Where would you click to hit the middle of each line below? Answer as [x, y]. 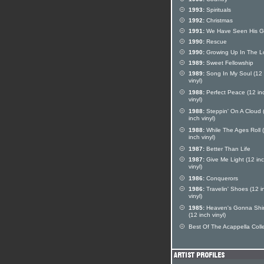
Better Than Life [227, 149]
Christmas [219, 20]
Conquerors [221, 178]
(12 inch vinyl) [207, 216]
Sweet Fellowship [229, 63]
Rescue [216, 42]
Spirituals [218, 10]
